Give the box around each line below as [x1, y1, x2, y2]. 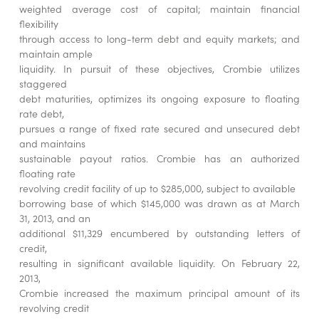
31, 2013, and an [19, 211, 90, 226]
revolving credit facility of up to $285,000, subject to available [19, 181, 296, 196]
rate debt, [19, 106, 64, 121]
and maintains [19, 136, 85, 151]
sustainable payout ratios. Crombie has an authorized [19, 151, 300, 166]
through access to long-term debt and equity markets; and [19, 31, 300, 46]
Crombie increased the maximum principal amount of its [19, 286, 300, 300]
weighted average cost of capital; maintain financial [19, 1, 300, 16]
